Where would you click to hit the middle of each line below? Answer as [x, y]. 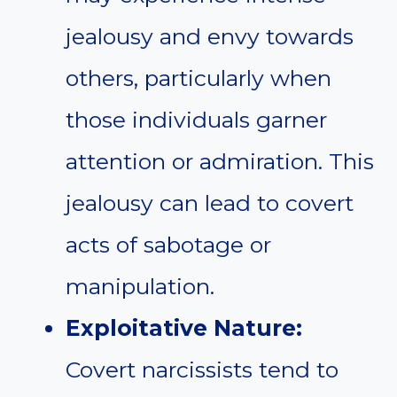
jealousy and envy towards [210, 37]
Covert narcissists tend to [202, 370]
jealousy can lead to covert [210, 203]
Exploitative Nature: [184, 328]
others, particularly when [198, 78]
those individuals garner [196, 120]
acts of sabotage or [168, 245]
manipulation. [140, 287]
